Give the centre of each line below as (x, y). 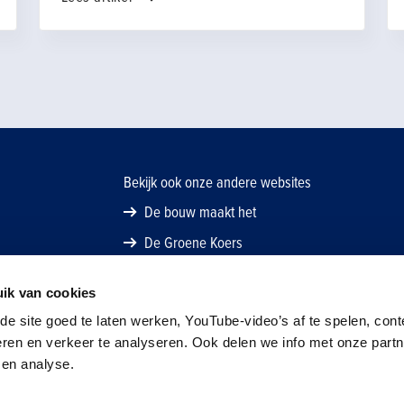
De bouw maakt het (200, 212)
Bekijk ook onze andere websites (217, 183)
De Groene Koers (193, 243)
